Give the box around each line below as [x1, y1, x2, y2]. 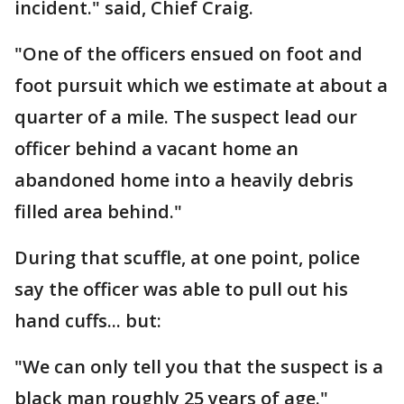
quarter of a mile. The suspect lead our [14, 105, 357, 129]
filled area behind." [14, 199, 182, 224]
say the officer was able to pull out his [14, 277, 348, 301]
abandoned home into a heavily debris [14, 168, 353, 192]
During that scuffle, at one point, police [14, 245, 360, 270]
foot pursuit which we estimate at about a [14, 73, 388, 97]
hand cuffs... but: [14, 308, 161, 333]
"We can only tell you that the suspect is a [14, 354, 383, 379]
